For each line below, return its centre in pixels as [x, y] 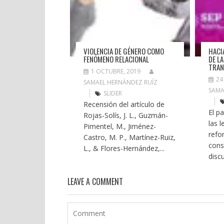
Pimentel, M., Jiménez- [119, 126]
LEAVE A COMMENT [95, 181]
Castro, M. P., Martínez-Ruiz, [129, 137]
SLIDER [112, 93]
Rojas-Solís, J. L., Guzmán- [125, 115]
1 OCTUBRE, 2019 [115, 71]
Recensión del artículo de [124, 104]
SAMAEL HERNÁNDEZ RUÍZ [120, 82]
